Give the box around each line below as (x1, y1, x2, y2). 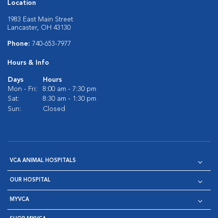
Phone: (7, 40, 32, 47)
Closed (43, 106, 65, 112)
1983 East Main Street (7, 16, 73, 23)
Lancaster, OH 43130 (7, 24, 71, 31)
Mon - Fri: (8, 86, 37, 92)
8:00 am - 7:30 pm (43, 86, 96, 92)
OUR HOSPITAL (10, 178, 51, 183)
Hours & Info (7, 59, 49, 66)
